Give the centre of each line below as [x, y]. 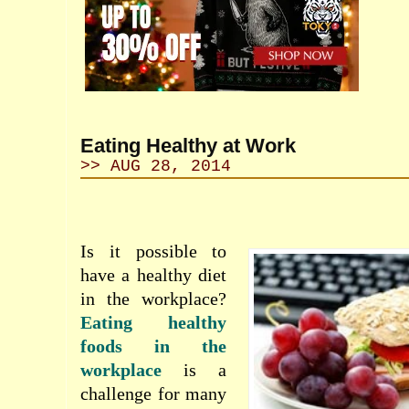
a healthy [157, 275]
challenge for [130, 393]
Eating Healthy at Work [188, 146]
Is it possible [139, 251]
